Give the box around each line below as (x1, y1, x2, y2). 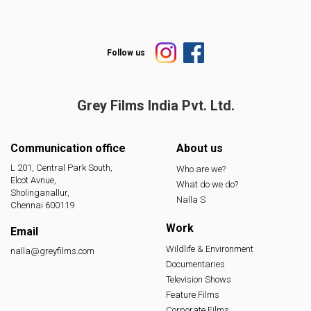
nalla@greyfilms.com (10, 246, 94, 256)
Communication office (10, 141, 126, 155)
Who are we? (176, 163, 226, 174)
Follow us (107, 47, 145, 58)
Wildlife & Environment (166, 243, 253, 254)
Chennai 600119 (10, 199, 74, 210)
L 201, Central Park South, (10, 162, 112, 173)
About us (176, 141, 223, 155)
